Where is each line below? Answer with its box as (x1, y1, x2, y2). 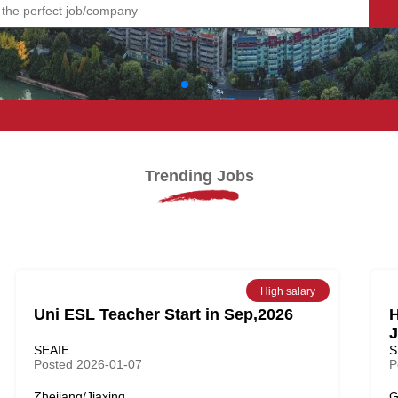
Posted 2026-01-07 (34, 357, 143, 371)
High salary (260, 285, 316, 298)
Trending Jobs (144, 167, 254, 185)
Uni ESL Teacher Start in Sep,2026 (34, 306, 294, 323)
